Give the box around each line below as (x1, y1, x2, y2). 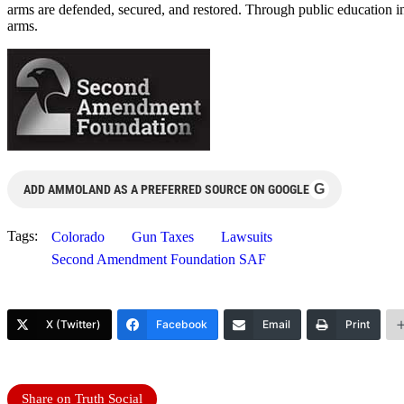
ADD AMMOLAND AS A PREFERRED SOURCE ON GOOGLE (23, 182, 309, 197)
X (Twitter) (46, 317, 101, 332)
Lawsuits (221, 229, 272, 245)
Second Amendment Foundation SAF (51, 252, 266, 268)
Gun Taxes (132, 229, 194, 245)
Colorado (51, 229, 105, 245)
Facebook (156, 317, 207, 332)
